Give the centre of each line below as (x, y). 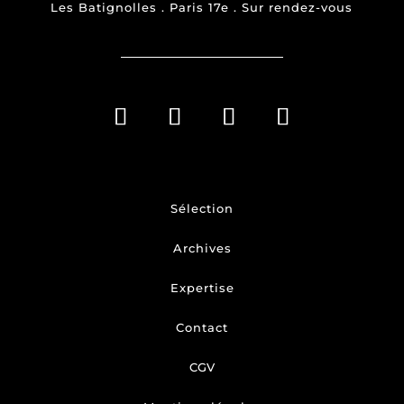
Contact (202, 328)
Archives (202, 248)
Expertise (202, 288)
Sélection (202, 209)
